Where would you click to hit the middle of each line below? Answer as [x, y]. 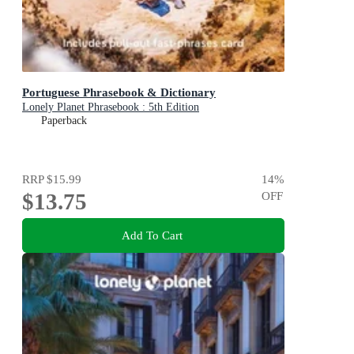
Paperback [64, 120]
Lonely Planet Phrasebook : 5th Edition [111, 107]
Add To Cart [152, 235]
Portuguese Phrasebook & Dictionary [119, 92]
